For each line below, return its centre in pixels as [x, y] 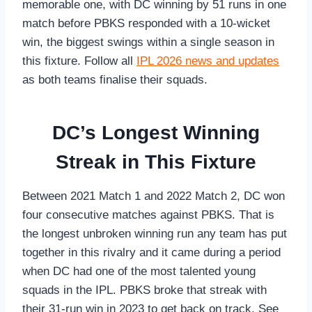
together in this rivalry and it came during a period [151, 253]
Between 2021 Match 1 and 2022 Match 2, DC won [154, 196]
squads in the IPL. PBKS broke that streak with [145, 290]
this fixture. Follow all [79, 61]
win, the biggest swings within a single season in [148, 42]
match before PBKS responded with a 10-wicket [146, 24]
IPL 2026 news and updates [208, 61]
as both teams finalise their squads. [115, 80]
